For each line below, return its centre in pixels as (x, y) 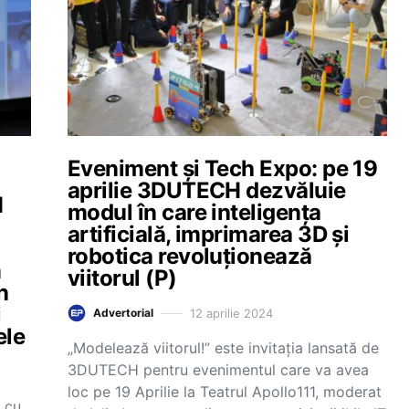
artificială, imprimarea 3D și (209, 234)
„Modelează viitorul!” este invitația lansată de (223, 348)
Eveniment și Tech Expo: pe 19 (223, 168)
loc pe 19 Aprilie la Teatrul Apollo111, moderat (225, 392)
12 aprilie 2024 (231, 313)
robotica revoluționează (190, 256)
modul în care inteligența (194, 212)
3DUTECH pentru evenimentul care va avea (218, 370)
